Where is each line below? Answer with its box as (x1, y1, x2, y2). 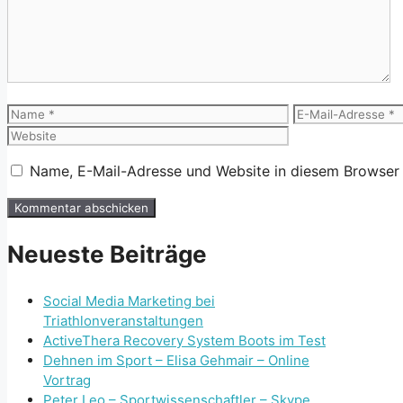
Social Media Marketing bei (43, 292, 215, 310)
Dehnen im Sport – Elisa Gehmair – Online (43, 352, 309, 370)
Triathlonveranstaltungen (43, 312, 203, 330)
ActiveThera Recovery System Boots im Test (43, 332, 326, 350)
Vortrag (43, 372, 91, 390)
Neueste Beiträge (7, 240, 207, 269)
